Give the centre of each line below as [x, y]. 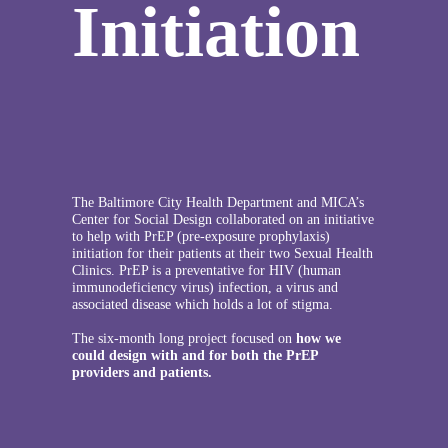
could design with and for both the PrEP [194, 354]
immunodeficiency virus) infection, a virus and [204, 286]
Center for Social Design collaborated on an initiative [222, 218]
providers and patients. [141, 371]
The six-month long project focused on [183, 337]
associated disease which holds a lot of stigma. [202, 303]
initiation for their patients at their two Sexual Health [222, 252]
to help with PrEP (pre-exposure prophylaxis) [200, 235]
